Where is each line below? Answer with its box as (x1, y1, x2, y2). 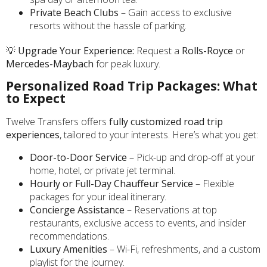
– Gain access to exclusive (119, 5, 232, 19)
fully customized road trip (109, 115, 223, 129)
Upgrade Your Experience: (18, 44, 134, 57)
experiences (6, 128, 60, 142)
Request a (134, 44, 182, 57)
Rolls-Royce (182, 44, 233, 57)
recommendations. (30, 229, 109, 243)
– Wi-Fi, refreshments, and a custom (107, 243, 260, 256)
